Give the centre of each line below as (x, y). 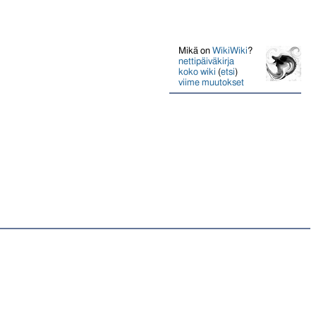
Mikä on (196, 50)
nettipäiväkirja (207, 61)
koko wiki (197, 72)
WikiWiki (230, 50)
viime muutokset (212, 82)
